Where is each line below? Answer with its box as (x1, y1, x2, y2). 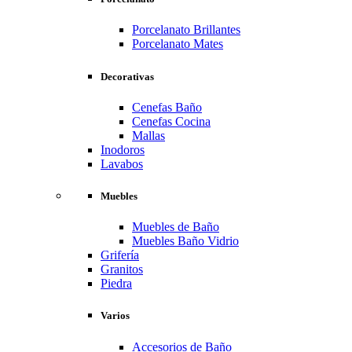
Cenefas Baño (132, 100, 202, 114)
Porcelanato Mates (132, 37, 223, 51)
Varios (101, 310, 130, 322)
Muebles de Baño (132, 220, 219, 234)
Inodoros (101, 142, 145, 156)
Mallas (132, 128, 165, 142)
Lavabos (101, 156, 143, 170)
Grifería (101, 248, 139, 262)
